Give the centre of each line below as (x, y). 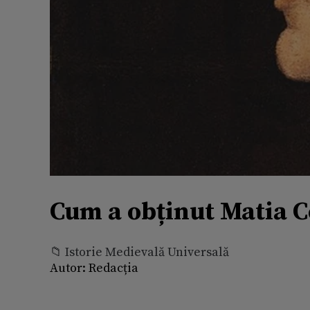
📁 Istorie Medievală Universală (139, 253)
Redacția (112, 268)
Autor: (68, 268)
